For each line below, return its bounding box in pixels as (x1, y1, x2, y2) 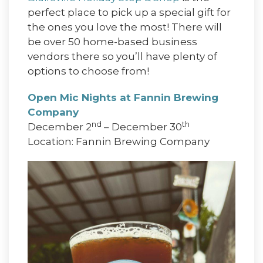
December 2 (28, 121, 92, 133)
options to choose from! (28, 65, 149, 77)
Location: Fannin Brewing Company (28, 136, 210, 148)
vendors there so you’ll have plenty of (28, 50, 217, 63)
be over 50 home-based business (28, 36, 197, 48)
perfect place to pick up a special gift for (28, 6, 231, 19)
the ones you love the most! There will (28, 21, 222, 33)
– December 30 (102, 121, 182, 133)
